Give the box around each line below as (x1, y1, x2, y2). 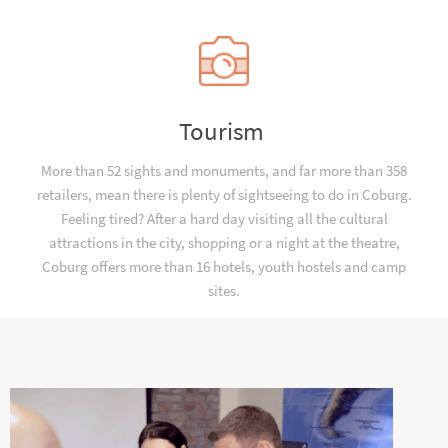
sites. (208, 281, 240, 300)
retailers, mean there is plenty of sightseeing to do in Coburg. (36, 185, 412, 204)
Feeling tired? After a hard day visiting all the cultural (60, 209, 388, 228)
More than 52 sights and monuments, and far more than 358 (41, 161, 407, 180)
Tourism (179, 115, 269, 147)
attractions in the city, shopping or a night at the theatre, (48, 233, 400, 252)
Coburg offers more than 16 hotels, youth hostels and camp (42, 257, 406, 276)
